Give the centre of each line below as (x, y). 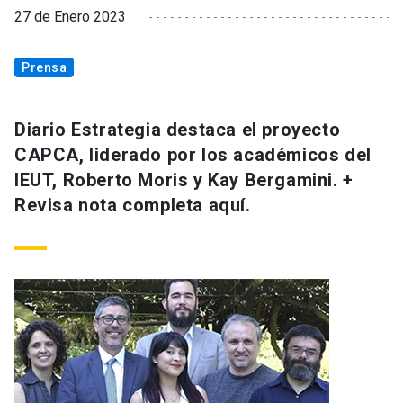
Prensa (44, 68)
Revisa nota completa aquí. (133, 206)
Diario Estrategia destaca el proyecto (178, 130)
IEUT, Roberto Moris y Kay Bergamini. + (184, 180)
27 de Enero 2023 (70, 17)
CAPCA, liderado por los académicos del (193, 155)
